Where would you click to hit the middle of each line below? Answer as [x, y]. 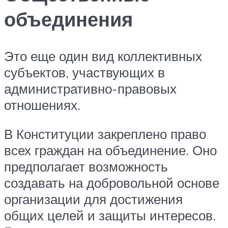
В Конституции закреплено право [105, 134]
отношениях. [42, 105]
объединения [68, 19]
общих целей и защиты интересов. [110, 216]
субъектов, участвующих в [84, 72]
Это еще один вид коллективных [103, 56]
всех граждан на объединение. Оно [110, 150]
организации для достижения [93, 199]
